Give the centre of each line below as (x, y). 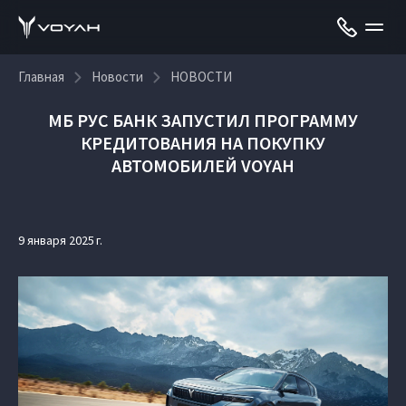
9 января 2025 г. (60, 240)
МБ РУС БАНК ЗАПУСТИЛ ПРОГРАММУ (203, 120)
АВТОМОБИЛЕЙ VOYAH (203, 165)
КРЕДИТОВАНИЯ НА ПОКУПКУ (203, 143)
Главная (41, 77)
